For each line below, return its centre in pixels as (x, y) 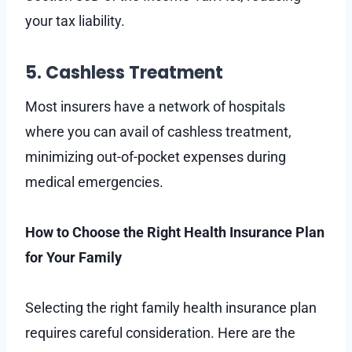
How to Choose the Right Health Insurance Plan (175, 232)
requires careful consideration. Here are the (160, 332)
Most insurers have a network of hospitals (155, 106)
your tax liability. (75, 20)
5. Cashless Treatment (124, 72)
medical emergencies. (94, 181)
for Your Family (73, 257)
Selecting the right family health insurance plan (171, 307)
